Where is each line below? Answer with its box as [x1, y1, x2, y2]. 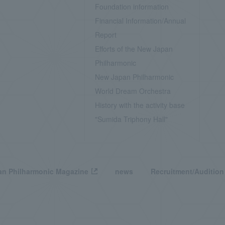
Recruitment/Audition [151, 166, 224, 176]
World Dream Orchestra [94, 86, 171, 96]
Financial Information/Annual [94, 16, 186, 26]
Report [94, 30, 117, 40]
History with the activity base [94, 100, 185, 110]
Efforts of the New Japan [94, 44, 173, 54]
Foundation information [94, 2, 169, 12]
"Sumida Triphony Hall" [94, 114, 168, 124]
